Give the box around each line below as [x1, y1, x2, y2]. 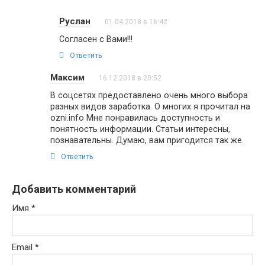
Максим [50, 72, 85, 83]
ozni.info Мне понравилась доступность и [50, 112, 220, 122]
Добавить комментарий [12, 182, 136, 195]
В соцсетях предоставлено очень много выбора [50, 90, 248, 100]
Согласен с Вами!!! [59, 34, 132, 44]
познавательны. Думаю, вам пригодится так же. [50, 135, 244, 145]
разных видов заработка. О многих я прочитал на [50, 101, 250, 111]
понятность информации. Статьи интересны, [50, 124, 230, 134]
